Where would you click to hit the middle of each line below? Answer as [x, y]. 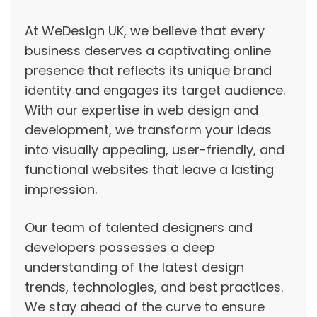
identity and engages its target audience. [155, 90]
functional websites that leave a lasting [149, 169]
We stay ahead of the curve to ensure [145, 307]
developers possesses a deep [120, 247]
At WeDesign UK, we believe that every [145, 31]
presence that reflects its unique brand [148, 70]
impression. [61, 189]
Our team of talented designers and [139, 227]
